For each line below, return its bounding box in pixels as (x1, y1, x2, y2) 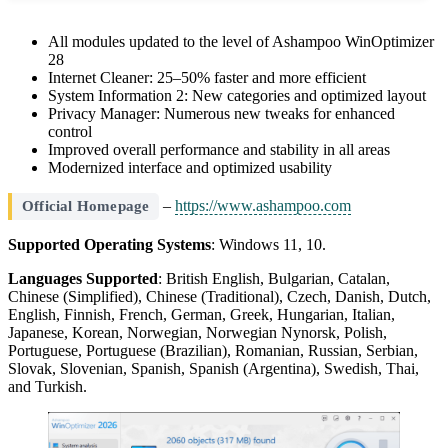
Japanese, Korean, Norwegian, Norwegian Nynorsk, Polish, (8, 323, 387, 341)
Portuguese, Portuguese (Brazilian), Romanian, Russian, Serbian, (8, 341, 418, 359)
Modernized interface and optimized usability (48, 158, 332, 176)
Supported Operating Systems (8, 235, 211, 253)
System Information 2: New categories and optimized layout (48, 86, 426, 104)
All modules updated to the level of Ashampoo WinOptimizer (48, 32, 434, 50)
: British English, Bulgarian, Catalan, (158, 269, 390, 287)
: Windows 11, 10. (211, 235, 326, 253)
